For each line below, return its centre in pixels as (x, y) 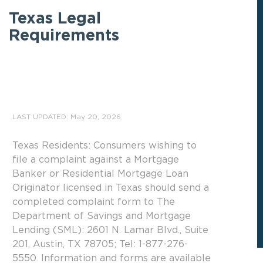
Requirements (64, 36)
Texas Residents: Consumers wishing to (104, 146)
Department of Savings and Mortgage (102, 216)
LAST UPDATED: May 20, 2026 (67, 117)
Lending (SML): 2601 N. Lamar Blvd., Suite (110, 230)
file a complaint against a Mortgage (96, 160)
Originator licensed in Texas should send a (111, 188)
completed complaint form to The (94, 202)
